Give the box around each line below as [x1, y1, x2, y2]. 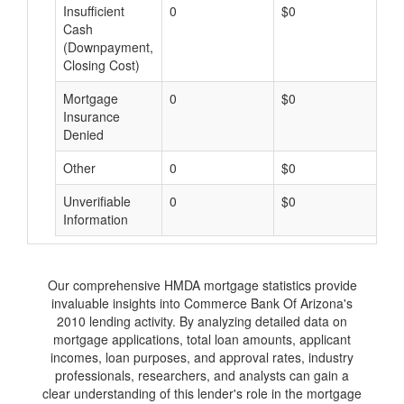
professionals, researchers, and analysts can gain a [55, 366, 349, 384]
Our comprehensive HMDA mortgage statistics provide [47, 276, 357, 294]
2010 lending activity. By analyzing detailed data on [57, 312, 347, 330]
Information [63, 210, 128, 228]
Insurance [63, 107, 120, 125]
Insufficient [63, 2, 124, 20]
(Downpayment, [63, 38, 153, 56]
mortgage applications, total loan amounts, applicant [53, 330, 351, 348]
